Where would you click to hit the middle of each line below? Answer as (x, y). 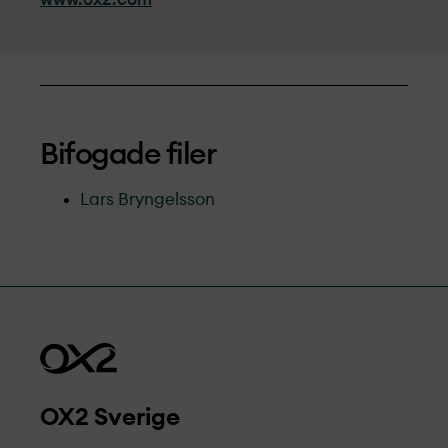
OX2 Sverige (110, 418)
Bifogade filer (127, 155)
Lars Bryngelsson (147, 199)
